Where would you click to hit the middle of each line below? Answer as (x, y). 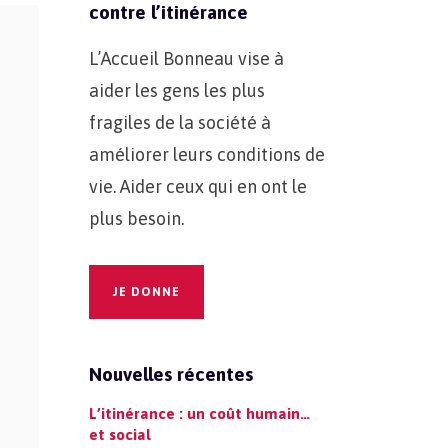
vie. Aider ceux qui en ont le (197, 186)
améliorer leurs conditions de (206, 154)
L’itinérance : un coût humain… (199, 413)
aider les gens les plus (176, 90)
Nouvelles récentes (170, 374)
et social (119, 434)
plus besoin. (136, 218)
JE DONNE (146, 292)
